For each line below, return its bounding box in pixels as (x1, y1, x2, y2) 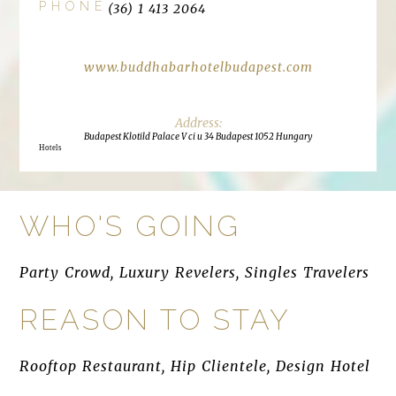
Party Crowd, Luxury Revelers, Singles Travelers (19, 263, 369, 281)
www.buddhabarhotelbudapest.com (83, 59, 313, 75)
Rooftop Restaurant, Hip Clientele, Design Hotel (19, 357, 370, 375)
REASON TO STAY (19, 303, 292, 336)
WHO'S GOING (19, 209, 241, 242)
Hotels (39, 143, 63, 152)
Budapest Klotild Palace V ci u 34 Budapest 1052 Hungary (84, 131, 312, 142)
